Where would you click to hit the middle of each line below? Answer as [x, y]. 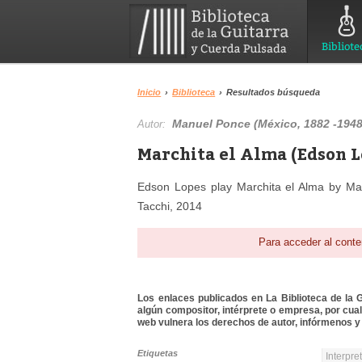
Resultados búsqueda [274, 92]
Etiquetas [158, 354]
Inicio [149, 92]
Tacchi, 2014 [170, 206]
